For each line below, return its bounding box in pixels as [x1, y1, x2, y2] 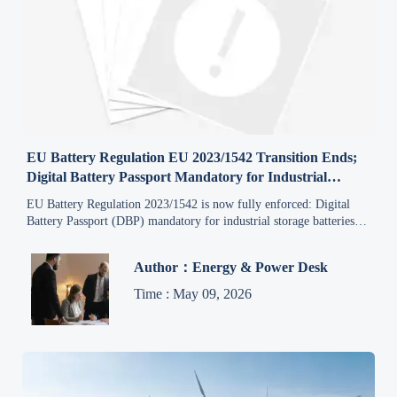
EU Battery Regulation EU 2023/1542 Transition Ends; [27, 149, 358, 165]
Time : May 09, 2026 [134, 286, 253, 302]
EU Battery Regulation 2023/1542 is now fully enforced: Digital [27, 197, 351, 211]
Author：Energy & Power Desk [134, 260, 329, 276]
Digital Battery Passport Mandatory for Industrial [27, 168, 328, 184]
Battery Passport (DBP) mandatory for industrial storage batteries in [27, 214, 369, 228]
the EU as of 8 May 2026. [27, 230, 158, 245]
